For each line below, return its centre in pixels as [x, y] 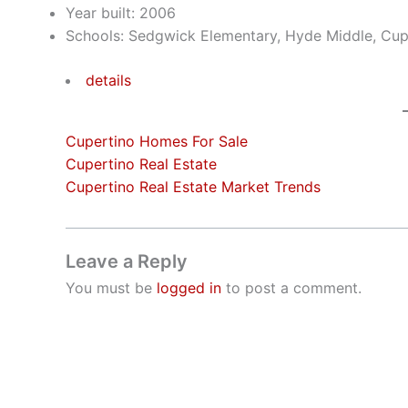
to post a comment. [291, 288]
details [108, 80]
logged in [189, 288]
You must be [111, 288]
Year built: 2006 [121, 13]
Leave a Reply [127, 261]
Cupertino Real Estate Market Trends [193, 187]
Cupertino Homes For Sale [157, 141]
